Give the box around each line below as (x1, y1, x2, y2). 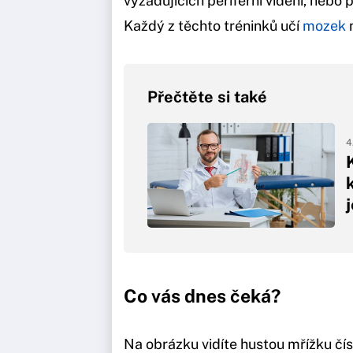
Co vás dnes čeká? (124, 285, 281, 307)
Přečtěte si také (147, 87, 267, 106)
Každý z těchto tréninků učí (124, 17, 303, 34)
